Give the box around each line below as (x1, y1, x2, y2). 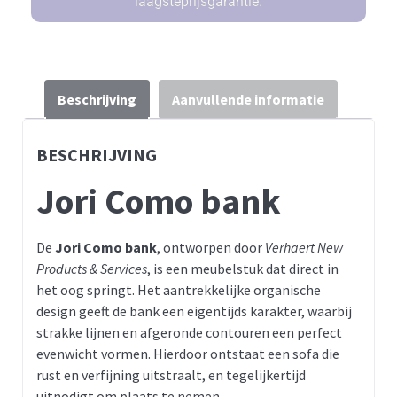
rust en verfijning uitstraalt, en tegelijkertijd (36, 365, 306, 384)
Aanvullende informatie (172, 90, 324, 108)
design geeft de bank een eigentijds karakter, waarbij (36, 301, 352, 320)
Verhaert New (265, 237, 343, 256)
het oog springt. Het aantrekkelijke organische (36, 280, 321, 299)
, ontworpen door (157, 237, 265, 256)
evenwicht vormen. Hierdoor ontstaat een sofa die (36, 344, 339, 362)
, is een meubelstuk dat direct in (147, 259, 339, 277)
